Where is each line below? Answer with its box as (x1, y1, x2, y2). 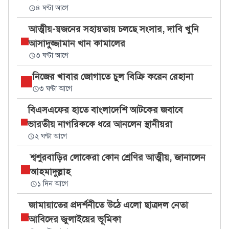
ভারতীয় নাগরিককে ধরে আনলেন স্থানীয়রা (28, 119, 173, 130)
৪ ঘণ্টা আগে (36, 4, 69, 12)
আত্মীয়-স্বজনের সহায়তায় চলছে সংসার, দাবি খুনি (28, 24, 199, 35)
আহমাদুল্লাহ (30, 166, 71, 177)
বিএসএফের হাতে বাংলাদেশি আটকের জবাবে (28, 104, 184, 116)
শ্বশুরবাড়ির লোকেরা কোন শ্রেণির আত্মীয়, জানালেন (30, 152, 205, 163)
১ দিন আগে (37, 179, 68, 188)
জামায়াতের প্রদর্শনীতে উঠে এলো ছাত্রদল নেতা (29, 199, 189, 211)
